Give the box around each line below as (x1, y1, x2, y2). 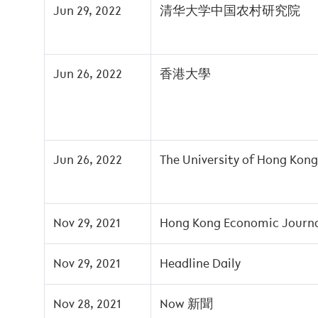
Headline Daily (160, 258, 241, 270)
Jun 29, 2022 (53, 5, 121, 18)
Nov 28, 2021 (53, 298, 121, 311)
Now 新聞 (160, 298, 213, 311)
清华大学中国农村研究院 (160, 5, 300, 18)
